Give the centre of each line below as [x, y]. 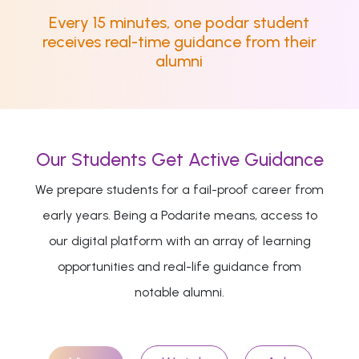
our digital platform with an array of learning [179, 240]
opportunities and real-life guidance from [179, 266]
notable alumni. [179, 292]
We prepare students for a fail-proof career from [179, 189]
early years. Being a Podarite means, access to [179, 215]
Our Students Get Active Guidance [179, 159]
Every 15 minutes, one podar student [179, 22]
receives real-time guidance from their [179, 41]
